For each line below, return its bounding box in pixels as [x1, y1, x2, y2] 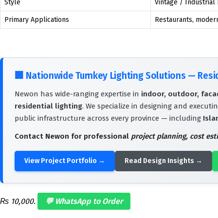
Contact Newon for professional [15, 132, 131, 141]
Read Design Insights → [125, 157, 202, 165]
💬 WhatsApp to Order [45, 197, 123, 206]
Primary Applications [4, 16, 69, 24]
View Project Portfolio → [24, 157, 105, 165]
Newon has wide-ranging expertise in [15, 90, 141, 98]
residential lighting [15, 102, 82, 110]
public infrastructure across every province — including [15, 114, 203, 123]
